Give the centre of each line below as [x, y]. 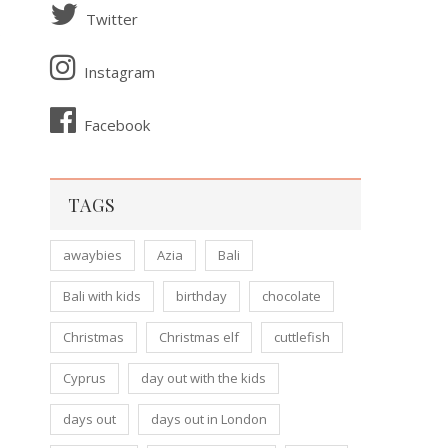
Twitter [111, 18]
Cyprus [84, 377]
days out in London [209, 418]
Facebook [116, 124]
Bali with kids [102, 295]
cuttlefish [302, 336]
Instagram [119, 71]
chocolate [291, 295]
